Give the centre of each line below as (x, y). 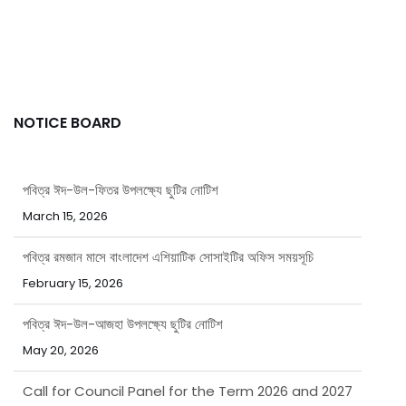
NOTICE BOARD (68, 122)
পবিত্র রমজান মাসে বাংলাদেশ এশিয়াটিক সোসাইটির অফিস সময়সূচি (168, 218)
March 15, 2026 (65, 178)
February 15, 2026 (73, 245)
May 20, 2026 (61, 312)
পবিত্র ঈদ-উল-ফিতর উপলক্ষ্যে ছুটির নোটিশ (121, 151)
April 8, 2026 (58, 379)
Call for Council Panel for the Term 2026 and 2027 (188, 353)
